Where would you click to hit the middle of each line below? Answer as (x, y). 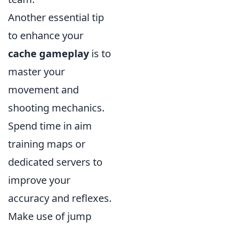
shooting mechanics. (56, 108)
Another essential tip (56, 18)
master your (36, 72)
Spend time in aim (50, 126)
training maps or (47, 144)
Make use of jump (50, 216)
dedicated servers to (55, 162)
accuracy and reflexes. (60, 198)
